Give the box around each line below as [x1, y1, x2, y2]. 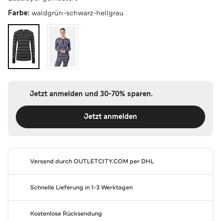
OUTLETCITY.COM [73, 157, 128, 165]
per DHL [128, 157, 154, 165]
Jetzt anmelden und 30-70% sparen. [29, 89, 153, 99]
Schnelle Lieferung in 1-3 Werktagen [30, 183, 133, 191]
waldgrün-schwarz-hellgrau [32, 8, 124, 17]
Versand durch [30, 157, 74, 165]
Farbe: [8, 8, 32, 18]
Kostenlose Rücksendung [30, 209, 102, 218]
